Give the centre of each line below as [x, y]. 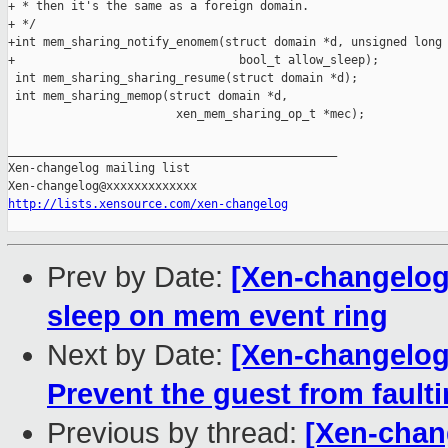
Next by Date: [139, 355]
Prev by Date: [139, 277]
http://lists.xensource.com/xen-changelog [148, 204]
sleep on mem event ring [217, 316]
